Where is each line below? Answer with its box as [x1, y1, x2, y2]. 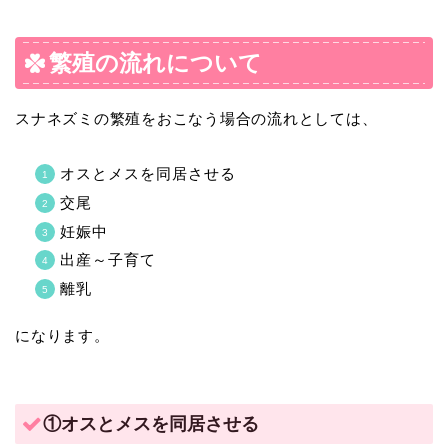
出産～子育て [60, 251, 156, 269]
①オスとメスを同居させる [43, 412, 259, 434]
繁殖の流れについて [49, 50, 262, 77]
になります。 [15, 327, 110, 345]
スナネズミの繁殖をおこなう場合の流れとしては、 [15, 110, 378, 128]
